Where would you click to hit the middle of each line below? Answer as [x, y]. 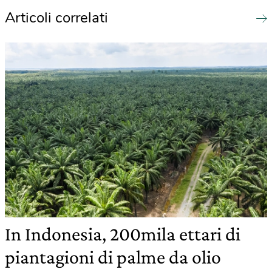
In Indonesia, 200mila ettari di [123, 234]
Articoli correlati [56, 18]
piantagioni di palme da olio [113, 257]
